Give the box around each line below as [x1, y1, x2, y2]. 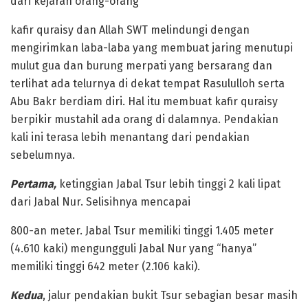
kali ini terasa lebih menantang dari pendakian [10, 130, 250, 144]
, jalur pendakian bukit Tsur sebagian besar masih [43, 288, 298, 302]
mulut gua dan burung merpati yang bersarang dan [10, 58, 272, 72]
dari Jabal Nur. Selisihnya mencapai [10, 195, 190, 208]
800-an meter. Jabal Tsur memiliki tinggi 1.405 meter [10, 223, 274, 237]
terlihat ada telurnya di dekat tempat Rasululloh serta [10, 76, 285, 90]
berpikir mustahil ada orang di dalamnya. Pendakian [10, 112, 278, 126]
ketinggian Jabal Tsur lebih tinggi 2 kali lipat [59, 177, 280, 190]
